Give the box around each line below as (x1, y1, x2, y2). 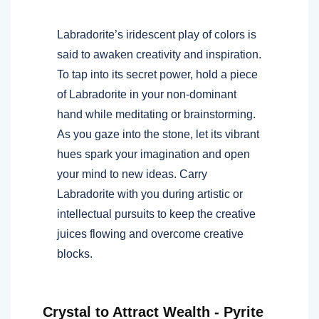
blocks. (57, 247, 93, 260)
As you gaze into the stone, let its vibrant (57, 127, 259, 140)
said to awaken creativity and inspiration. (57, 48, 261, 61)
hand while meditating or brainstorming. (57, 108, 256, 120)
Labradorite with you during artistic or (57, 187, 243, 200)
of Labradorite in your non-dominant (57, 88, 236, 100)
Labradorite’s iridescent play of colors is (57, 28, 256, 41)
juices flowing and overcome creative (57, 227, 244, 240)
